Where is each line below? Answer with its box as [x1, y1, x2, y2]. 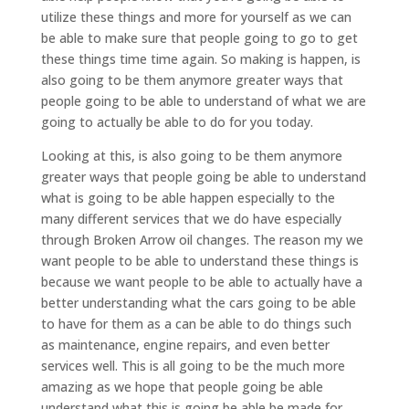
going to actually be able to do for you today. [40, 112, 313, 131]
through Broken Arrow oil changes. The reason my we [40, 230, 363, 248]
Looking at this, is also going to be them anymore [40, 146, 342, 164]
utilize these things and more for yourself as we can [40, 7, 351, 26]
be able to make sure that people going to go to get [40, 28, 358, 47]
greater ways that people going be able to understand [40, 167, 366, 185]
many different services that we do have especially [40, 209, 341, 227]
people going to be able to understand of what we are [40, 91, 366, 110]
